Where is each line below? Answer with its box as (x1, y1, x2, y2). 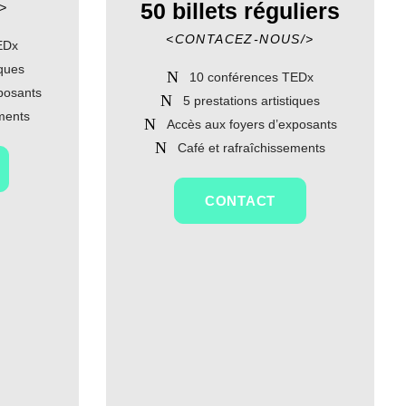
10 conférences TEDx (189, 70, 314, 84)
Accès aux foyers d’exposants (166, 117, 337, 131)
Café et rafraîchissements (178, 140, 325, 155)
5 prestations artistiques (183, 93, 320, 108)
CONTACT (204, 193, 276, 208)
